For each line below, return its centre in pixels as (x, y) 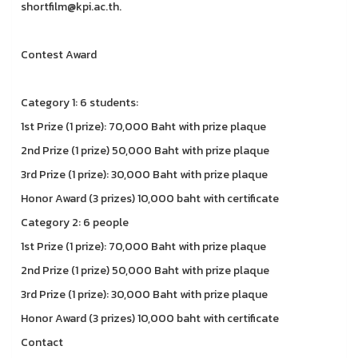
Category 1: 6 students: (80, 103)
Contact (42, 342)
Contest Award (59, 55)
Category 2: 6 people (75, 223)
